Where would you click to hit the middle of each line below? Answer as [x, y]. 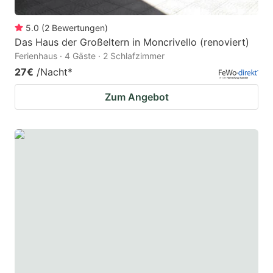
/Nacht [52, 72]
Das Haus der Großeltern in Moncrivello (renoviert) [132, 42]
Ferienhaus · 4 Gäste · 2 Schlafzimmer [90, 56]
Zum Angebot [136, 97]
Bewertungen [78, 28]
